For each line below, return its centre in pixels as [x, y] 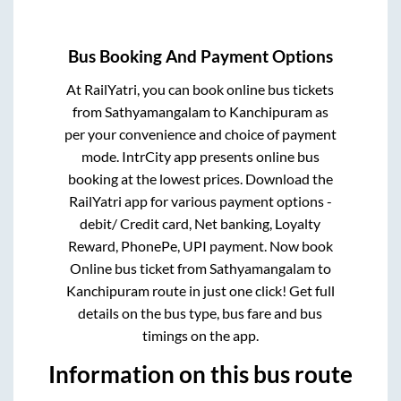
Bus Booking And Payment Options [200, 56]
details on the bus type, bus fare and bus [200, 312]
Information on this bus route [200, 374]
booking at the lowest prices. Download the [200, 178]
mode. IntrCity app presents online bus [200, 156]
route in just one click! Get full [242, 290]
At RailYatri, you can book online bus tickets [200, 89]
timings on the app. [200, 335]
